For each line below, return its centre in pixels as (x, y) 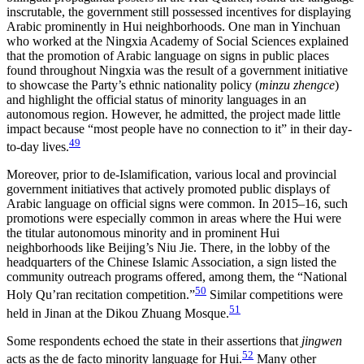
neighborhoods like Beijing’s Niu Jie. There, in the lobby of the (168, 248)
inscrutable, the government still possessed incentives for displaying (179, 11)
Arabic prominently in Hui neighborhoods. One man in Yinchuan (173, 26)
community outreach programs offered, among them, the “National (177, 277)
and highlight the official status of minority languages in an (156, 99)
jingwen (322, 340)
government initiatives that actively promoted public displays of (168, 189)
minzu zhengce (297, 84)
